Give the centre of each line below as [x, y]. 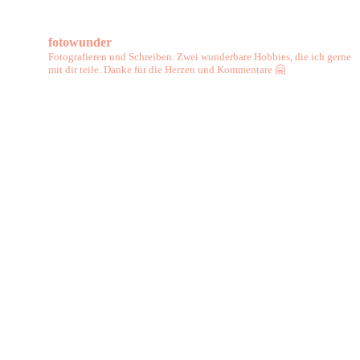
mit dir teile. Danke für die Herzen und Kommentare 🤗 [167, 69]
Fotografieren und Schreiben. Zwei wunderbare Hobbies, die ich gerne [200, 56]
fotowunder [80, 42]
